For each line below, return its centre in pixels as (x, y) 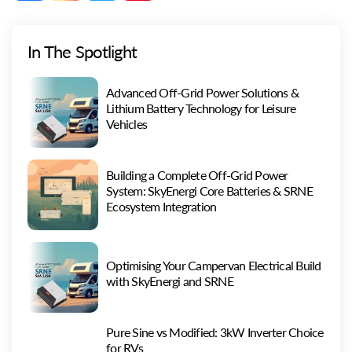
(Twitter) (121, 11)
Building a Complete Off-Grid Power (197, 174)
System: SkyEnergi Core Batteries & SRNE (209, 190)
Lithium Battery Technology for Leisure (201, 108)
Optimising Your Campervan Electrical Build (214, 265)
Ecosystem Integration (161, 206)
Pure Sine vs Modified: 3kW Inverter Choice (215, 332)
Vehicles (126, 123)
